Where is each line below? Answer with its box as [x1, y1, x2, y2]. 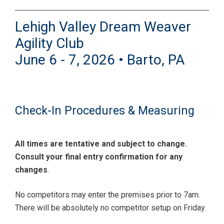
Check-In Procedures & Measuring [15, 103, 194, 118]
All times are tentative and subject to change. [15, 139, 189, 149]
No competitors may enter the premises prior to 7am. [15, 190, 200, 200]
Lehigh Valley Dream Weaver [15, 18, 191, 35]
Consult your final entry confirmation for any [15, 152, 182, 162]
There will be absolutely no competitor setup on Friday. [15, 203, 206, 213]
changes [15, 165, 47, 175]
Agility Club [15, 35, 84, 52]
